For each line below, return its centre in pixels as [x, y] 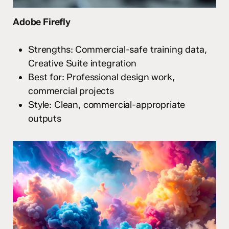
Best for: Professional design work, [101, 77]
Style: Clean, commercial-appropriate [107, 105]
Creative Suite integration [82, 64]
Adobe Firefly [42, 22]
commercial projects [71, 91]
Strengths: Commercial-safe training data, [118, 50]
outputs [45, 119]
